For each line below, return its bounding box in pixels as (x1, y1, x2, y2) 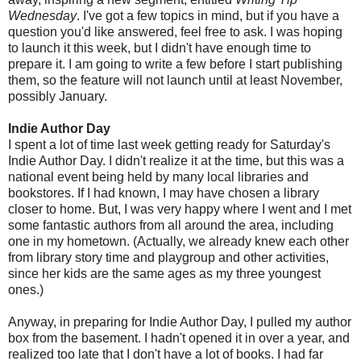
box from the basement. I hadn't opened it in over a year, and (8, 330, 350, 345)
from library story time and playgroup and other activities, (8, 250, 329, 264)
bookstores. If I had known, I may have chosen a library (8, 185, 319, 200)
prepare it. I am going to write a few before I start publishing (8, 56, 342, 71)
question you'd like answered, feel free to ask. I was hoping (8, 24, 342, 39)
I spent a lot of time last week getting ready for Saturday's (8, 137, 330, 151)
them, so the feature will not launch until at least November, (8, 73, 342, 87)
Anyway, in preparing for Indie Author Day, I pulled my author (8, 314, 351, 329)
